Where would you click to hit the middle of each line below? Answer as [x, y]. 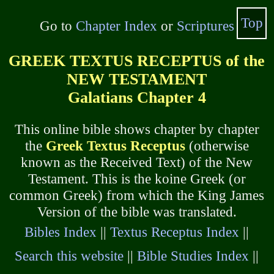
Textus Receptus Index [175, 232]
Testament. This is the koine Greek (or [137, 179]
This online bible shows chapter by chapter [137, 129]
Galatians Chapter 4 [137, 98]
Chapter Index [116, 26]
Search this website [69, 256]
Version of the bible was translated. [137, 212]
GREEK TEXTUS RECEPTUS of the [137, 61]
